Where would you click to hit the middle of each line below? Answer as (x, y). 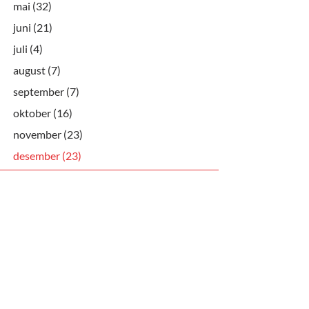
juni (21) (33, 27)
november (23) (48, 134)
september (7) (46, 91)
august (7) (37, 70)
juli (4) (28, 48)
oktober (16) (43, 112)
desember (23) (47, 155)
